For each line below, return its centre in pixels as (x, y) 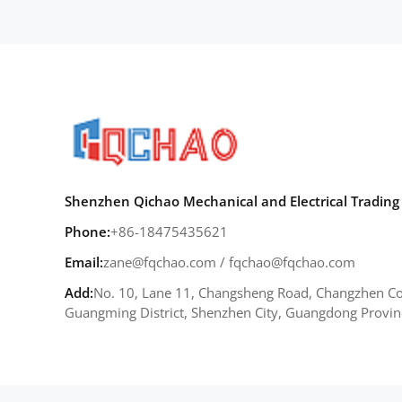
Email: (84, 262)
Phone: (87, 231)
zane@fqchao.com (160, 262)
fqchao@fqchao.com (292, 262)
